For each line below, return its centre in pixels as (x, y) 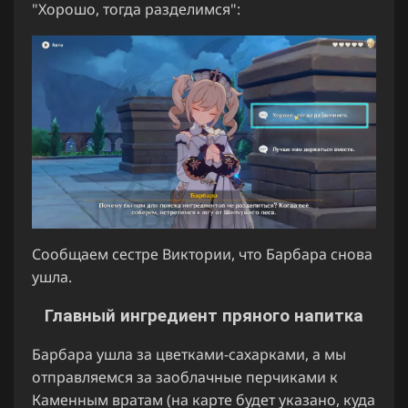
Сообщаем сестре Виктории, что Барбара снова (202, 255)
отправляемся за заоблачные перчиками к (185, 377)
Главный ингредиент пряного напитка (204, 316)
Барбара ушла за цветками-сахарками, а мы (189, 354)
